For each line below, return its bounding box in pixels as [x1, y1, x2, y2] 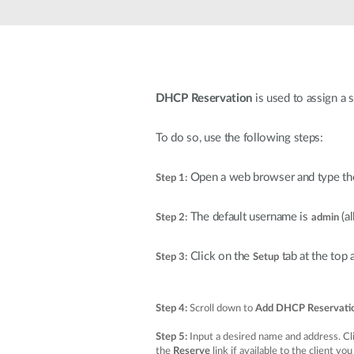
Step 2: [156, 213, 187, 223]
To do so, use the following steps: [156, 132, 323, 144]
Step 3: [156, 252, 187, 262]
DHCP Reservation [156, 92, 253, 104]
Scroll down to [190, 303, 255, 314]
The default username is [187, 211, 311, 223]
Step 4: [156, 303, 187, 314]
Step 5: [156, 332, 187, 342]
